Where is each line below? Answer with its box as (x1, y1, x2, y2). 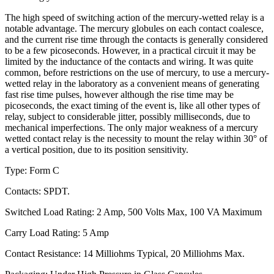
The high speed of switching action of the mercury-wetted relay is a (5, 12, 264, 23)
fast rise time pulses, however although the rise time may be (5, 89, 234, 100)
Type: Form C (5, 165, 59, 176)
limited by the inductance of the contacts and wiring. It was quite (5, 56, 253, 67)
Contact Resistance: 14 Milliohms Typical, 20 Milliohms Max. (5, 248, 245, 259)
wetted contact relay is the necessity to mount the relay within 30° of (5, 133, 267, 144)
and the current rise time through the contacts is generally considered (5, 34, 268, 45)
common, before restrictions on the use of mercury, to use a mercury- (5, 67, 269, 78)
